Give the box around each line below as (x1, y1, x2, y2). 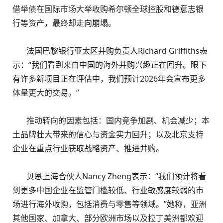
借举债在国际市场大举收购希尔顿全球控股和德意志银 (12, 3, 204, 14)
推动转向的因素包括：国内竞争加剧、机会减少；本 (12, 115, 210, 126)
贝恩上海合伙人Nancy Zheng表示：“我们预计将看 (12, 171, 206, 182)
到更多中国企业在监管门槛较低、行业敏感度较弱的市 (12, 185, 204, 196)
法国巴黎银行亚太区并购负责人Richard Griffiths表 (12, 45, 208, 56)
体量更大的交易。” (12, 87, 79, 98)
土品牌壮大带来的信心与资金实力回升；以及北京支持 (12, 129, 204, 140)
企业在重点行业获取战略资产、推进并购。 (12, 143, 164, 154)
